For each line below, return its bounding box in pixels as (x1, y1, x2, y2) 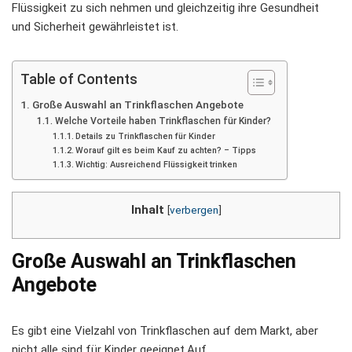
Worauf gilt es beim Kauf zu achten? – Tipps (75, 145, 256, 156)
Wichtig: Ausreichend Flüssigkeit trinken (75, 159, 237, 170)
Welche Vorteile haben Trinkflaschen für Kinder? (54, 115, 271, 126)
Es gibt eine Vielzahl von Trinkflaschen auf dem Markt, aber (12, 324, 318, 339)
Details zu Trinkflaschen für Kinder (75, 131, 215, 141)
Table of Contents (20, 71, 137, 88)
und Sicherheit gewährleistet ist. (12, 20, 178, 34)
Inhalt (130, 203, 164, 217)
